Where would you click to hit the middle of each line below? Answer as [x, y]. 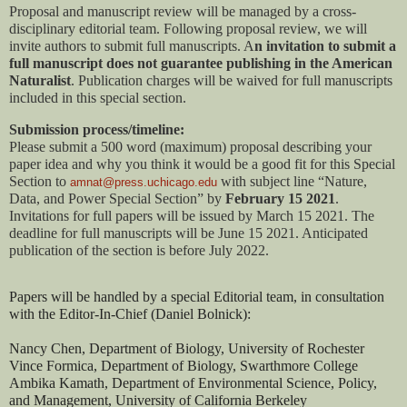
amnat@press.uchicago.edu [144, 182]
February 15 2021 [280, 198]
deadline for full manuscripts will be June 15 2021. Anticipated [189, 233]
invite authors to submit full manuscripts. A [132, 45]
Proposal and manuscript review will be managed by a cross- [183, 11]
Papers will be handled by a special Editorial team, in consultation [197, 296]
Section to [40, 181]
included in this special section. [99, 97]
